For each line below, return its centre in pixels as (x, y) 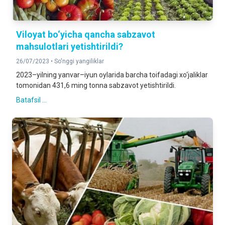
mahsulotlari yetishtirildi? (70, 46)
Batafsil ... (31, 100)
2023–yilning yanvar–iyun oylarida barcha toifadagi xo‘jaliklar (112, 75)
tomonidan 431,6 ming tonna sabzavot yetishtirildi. (96, 85)
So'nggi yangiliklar (79, 61)
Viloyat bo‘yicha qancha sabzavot (86, 34)
